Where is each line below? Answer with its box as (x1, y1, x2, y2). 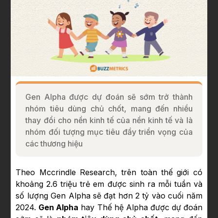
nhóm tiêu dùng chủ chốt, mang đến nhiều (25, 104, 193, 114)
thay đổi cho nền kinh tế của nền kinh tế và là (25, 115, 193, 126)
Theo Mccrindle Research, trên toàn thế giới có (16, 167, 202, 178)
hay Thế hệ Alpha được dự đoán (78, 202, 202, 213)
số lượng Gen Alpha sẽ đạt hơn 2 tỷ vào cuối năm (16, 191, 202, 201)
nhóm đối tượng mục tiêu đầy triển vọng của (25, 127, 193, 137)
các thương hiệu (25, 139, 83, 149)
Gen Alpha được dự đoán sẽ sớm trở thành (25, 92, 193, 102)
